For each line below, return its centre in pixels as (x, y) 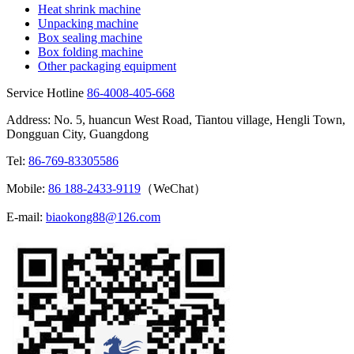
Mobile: (27, 189)
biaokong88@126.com (103, 217)
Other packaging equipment (107, 66)
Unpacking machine (88, 24)
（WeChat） (173, 189)
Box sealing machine (90, 38)
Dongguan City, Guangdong (77, 134)
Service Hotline (45, 93)
